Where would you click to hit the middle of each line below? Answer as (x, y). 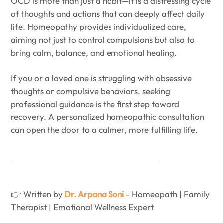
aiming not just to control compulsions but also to (103, 39)
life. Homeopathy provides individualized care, (99, 26)
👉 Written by (37, 194)
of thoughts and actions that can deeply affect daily (108, 13)
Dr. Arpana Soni (94, 194)
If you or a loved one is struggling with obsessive (101, 78)
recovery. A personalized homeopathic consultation (108, 117)
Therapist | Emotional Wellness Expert (82, 207)
